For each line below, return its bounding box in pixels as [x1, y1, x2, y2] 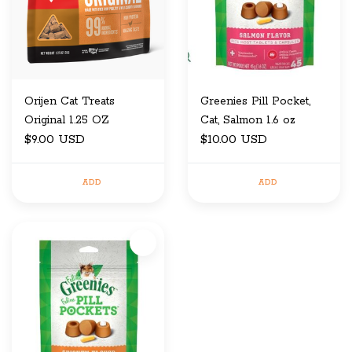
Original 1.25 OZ [24, 113, 109, 128]
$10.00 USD [200, 132, 267, 148]
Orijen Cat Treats [24, 94, 115, 109]
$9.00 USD [24, 132, 85, 148]
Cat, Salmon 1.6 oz [200, 113, 295, 128]
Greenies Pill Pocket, [200, 94, 310, 109]
